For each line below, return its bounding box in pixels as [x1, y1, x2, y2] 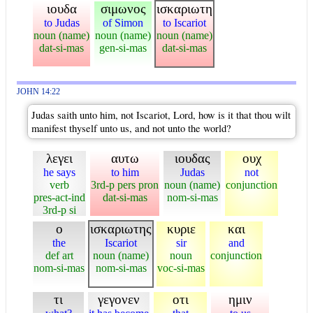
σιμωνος [100, 1, 146, 16]
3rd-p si [43, 204, 76, 216]
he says [43, 166, 75, 178]
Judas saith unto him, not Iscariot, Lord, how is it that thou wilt [31, 108, 291, 122]
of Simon [103, 17, 143, 29]
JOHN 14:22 [17, 87, 60, 96]
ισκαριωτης [90, 221, 152, 236]
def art [45, 249, 73, 261]
